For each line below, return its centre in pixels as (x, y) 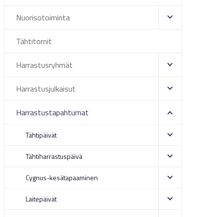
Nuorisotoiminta (43, 17)
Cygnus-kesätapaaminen (62, 178)
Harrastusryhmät (44, 65)
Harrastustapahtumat (52, 112)
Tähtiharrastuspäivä (54, 156)
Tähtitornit (34, 41)
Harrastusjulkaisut (46, 89)
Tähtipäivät (41, 135)
